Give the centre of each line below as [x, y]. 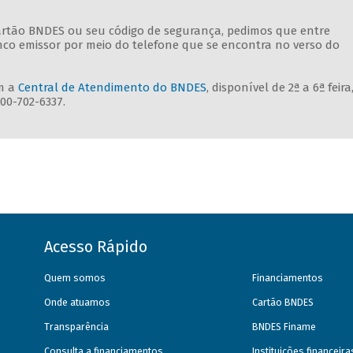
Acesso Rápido [96, 246]
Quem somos [75, 278]
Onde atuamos [78, 302]
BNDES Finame [284, 327]
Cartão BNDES [283, 302]
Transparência [77, 327]
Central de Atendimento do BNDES [112, 88]
